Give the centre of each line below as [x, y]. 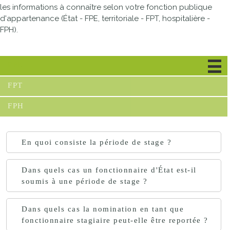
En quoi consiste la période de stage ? [97, 142]
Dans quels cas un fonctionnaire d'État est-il [109, 170]
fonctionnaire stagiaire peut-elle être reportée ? [115, 220]
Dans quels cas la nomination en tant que [103, 209]
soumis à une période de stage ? [85, 181]
